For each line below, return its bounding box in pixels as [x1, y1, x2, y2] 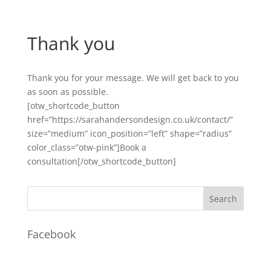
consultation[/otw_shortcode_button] [27, 155, 176, 167]
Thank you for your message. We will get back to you [27, 72, 239, 83]
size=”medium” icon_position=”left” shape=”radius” [27, 128, 232, 139]
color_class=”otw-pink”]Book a [27, 142, 146, 153]
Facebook [27, 227, 76, 241]
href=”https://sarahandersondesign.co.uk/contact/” [27, 114, 233, 125]
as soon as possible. [27, 86, 108, 97]
